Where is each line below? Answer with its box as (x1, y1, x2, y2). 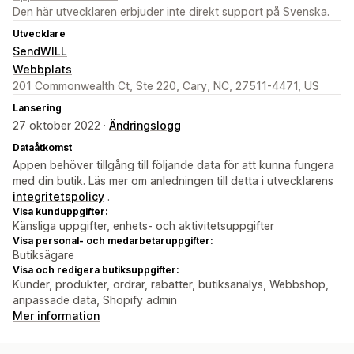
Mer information (13, 309, 100, 323)
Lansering (13, 102, 62, 115)
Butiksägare (13, 248, 74, 262)
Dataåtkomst (13, 141, 72, 154)
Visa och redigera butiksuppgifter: (13, 264, 179, 277)
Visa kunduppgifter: (13, 205, 107, 218)
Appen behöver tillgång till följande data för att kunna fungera (13, 158, 334, 172)
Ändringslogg (109, 119, 181, 133)
